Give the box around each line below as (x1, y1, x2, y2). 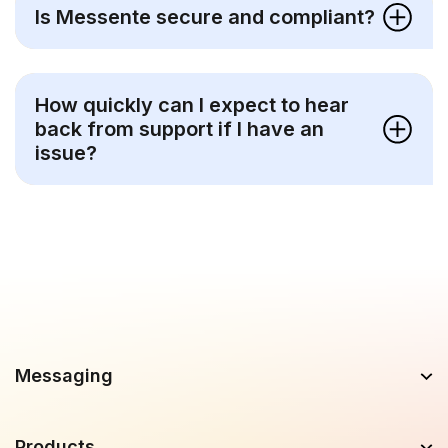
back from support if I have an (35, 117, 324, 142)
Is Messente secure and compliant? (35, 5, 375, 30)
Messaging (15, 365, 113, 387)
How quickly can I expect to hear (35, 93, 349, 118)
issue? (35, 141, 97, 166)
